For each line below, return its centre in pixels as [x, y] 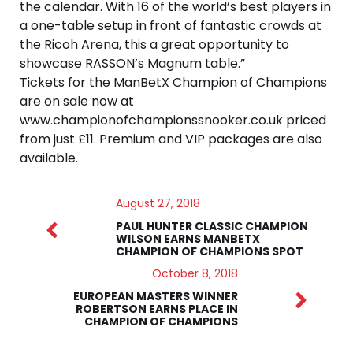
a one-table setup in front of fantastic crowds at [171, 26]
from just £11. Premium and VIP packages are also [171, 139]
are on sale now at [77, 102]
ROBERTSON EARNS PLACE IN [156, 309]
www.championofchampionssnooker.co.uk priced [173, 121]
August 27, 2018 [158, 204]
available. [49, 158]
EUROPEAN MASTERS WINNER [155, 297]
